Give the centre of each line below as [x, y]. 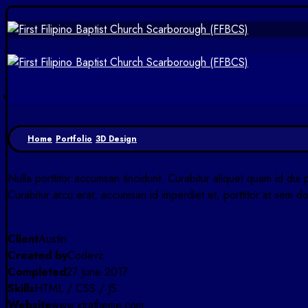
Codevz [86, 255]
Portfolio [74, 139]
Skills [21, 288]
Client [23, 239]
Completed [37, 272]
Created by [37, 255]
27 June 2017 [97, 272]
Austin [53, 239]
